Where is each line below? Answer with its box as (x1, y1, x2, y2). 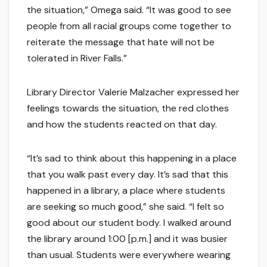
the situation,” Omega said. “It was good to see (27, 4, 231, 17)
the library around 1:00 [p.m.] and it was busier (27, 232, 228, 246)
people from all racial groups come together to (27, 20, 231, 33)
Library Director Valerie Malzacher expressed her (27, 86, 240, 99)
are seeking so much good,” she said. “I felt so (27, 200, 224, 213)
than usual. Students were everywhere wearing (27, 249, 231, 262)
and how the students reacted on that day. (27, 118, 217, 131)
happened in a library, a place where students (27, 184, 225, 197)
